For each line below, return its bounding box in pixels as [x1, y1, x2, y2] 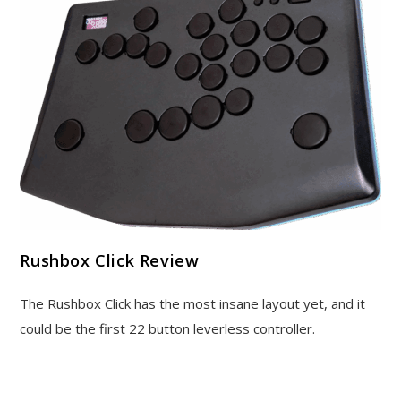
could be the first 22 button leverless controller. [20, 320, 316, 338]
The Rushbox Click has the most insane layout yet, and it [20, 294, 366, 313]
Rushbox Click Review [20, 250, 200, 272]
